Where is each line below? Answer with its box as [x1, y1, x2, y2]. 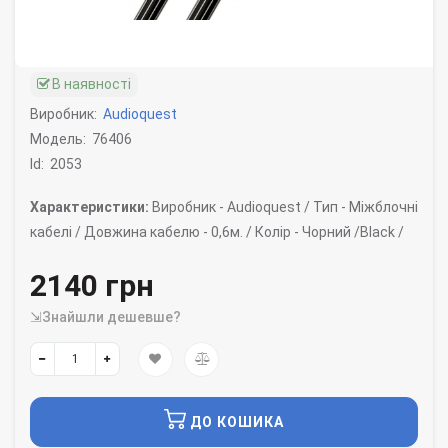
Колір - [255, 224, 299, 241]
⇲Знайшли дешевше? [30, 309, 181, 326]
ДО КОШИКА [190, 414, 284, 431]
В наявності [52, 76, 131, 93]
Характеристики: [30, 199, 149, 216]
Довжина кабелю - [84, 224, 208, 241]
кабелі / [30, 224, 84, 241]
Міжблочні [346, 199, 418, 216]
